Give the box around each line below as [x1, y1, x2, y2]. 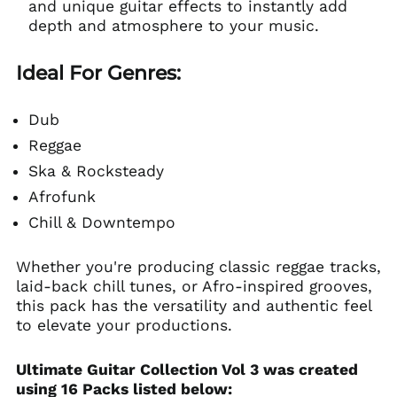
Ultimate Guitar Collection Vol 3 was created [15, 361, 358, 378]
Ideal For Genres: [15, 61, 181, 84]
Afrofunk [27, 188, 96, 206]
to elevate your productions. [15, 316, 232, 334]
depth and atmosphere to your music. [27, 17, 319, 35]
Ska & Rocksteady [27, 162, 164, 180]
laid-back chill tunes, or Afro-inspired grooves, [15, 277, 372, 295]
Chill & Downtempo [27, 214, 175, 231]
